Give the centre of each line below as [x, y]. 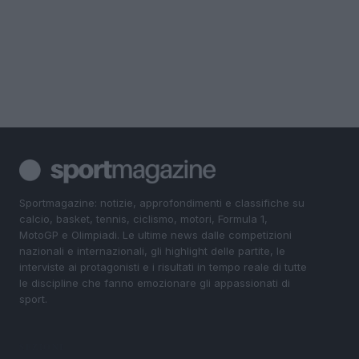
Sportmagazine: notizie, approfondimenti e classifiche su [162, 203]
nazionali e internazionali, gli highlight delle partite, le [152, 251]
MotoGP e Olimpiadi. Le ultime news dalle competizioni [155, 235]
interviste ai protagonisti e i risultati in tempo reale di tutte [163, 267]
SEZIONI [42, 347]
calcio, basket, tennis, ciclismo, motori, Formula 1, [143, 219]
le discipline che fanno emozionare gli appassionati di [155, 283]
